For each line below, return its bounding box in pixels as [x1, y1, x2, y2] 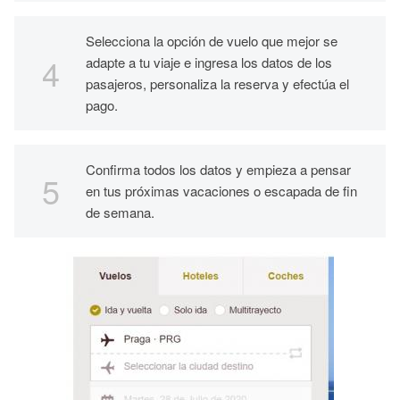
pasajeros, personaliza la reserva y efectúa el [86, 73, 349, 93]
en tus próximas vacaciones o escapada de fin [86, 180, 357, 200]
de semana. [86, 202, 154, 221]
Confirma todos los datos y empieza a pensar [86, 159, 351, 179]
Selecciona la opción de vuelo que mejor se [86, 30, 337, 50]
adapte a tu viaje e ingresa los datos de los [86, 52, 332, 71]
